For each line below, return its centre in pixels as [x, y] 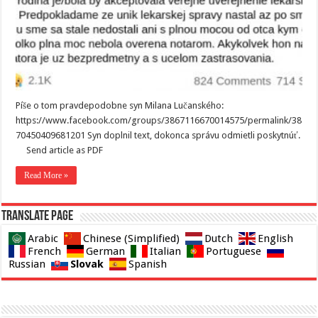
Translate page [38, 216]
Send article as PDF [63, 150]
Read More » [46, 175]
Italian [166, 251]
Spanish [148, 264]
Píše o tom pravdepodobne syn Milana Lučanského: [120, 105]
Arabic [43, 238]
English [276, 238]
